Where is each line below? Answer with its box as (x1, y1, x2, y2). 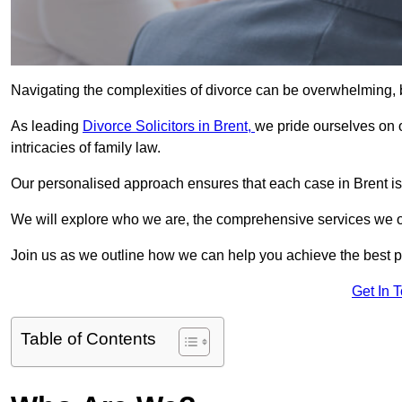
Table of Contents (21, 329, 156, 349)
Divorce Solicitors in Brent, (83, 118, 255, 135)
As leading (11, 118, 83, 135)
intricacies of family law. (11, 140, 161, 156)
